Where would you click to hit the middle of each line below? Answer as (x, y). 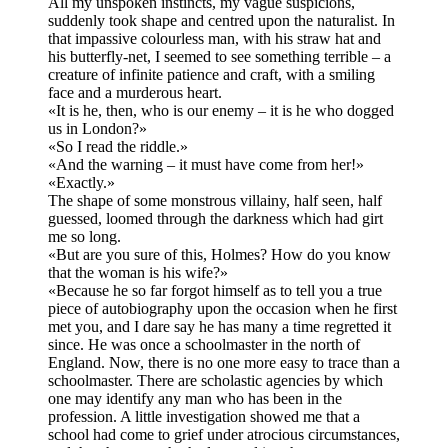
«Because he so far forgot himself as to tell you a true (215, 291)
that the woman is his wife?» (138, 273)
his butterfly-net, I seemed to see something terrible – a (219, 57)
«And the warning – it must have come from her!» (206, 165)
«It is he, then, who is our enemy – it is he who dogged (221, 111)
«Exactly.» (81, 183)
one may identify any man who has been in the (195, 399)
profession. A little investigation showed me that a (204, 417)
